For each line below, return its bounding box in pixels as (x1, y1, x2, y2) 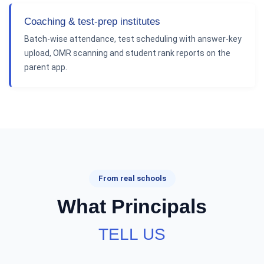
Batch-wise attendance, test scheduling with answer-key (24, 34, 242, 44)
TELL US (98, 225, 166, 243)
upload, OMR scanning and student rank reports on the (24, 48, 230, 58)
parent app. (24, 62, 67, 72)
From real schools (98, 174, 166, 183)
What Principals (57, 195, 207, 217)
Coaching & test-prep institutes (24, 16, 160, 27)
